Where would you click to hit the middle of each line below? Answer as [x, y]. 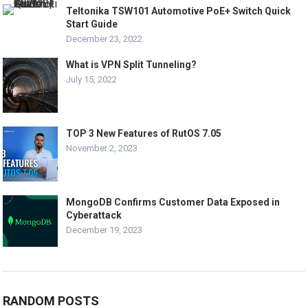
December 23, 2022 [104, 39]
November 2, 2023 [102, 148]
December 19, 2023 [104, 230]
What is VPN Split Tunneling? [132, 65]
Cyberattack [94, 215]
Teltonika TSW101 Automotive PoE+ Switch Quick [179, 11]
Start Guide [92, 24]
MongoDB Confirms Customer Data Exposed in [173, 202]
